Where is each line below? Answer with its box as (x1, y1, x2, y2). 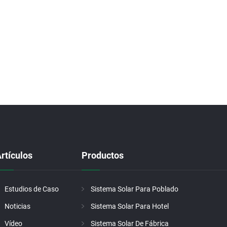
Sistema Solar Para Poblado (91, 185, 178, 193)
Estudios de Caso (5, 185, 59, 193)
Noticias (5, 202, 30, 210)
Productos (82, 150, 124, 161)
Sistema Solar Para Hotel (91, 202, 169, 210)
